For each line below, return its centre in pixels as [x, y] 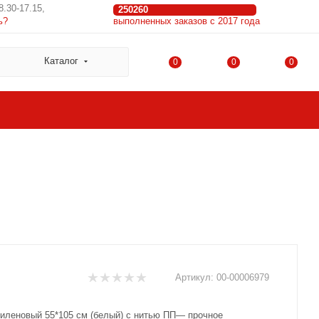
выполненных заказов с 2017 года [187, 21]
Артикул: [194, 277]
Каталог [62, 61]
